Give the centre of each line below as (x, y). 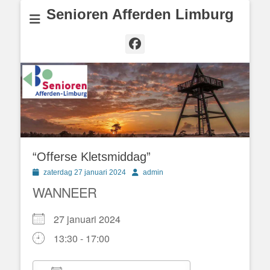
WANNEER (64, 192)
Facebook (175, 43)
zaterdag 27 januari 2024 (85, 172)
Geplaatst (48, 171)
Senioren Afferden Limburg (140, 14)
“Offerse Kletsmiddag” (99, 156)
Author (142, 171)
